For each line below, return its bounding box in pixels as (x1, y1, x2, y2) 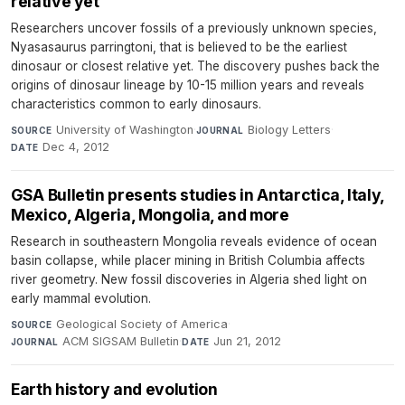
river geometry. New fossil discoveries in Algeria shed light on (11, 272, 367, 287)
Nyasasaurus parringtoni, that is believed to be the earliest (11, 40, 347, 55)
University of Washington (55, 123, 193, 137)
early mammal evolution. (11, 291, 151, 306)
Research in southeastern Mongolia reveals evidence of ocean (11, 234, 377, 250)
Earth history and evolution (11, 380, 218, 400)
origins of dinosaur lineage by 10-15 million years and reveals (11, 78, 364, 93)
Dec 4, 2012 (42, 140, 110, 155)
